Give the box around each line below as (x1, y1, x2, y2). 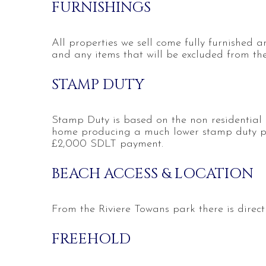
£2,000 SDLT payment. (52, 138, 163, 150)
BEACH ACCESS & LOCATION (52, 164, 254, 183)
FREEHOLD (52, 229, 131, 249)
